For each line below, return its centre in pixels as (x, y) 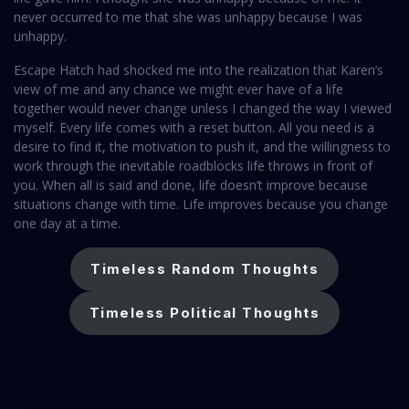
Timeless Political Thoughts (204, 313)
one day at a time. (67, 224)
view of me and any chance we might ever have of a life (178, 89)
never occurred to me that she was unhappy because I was (188, 17)
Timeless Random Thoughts (204, 269)
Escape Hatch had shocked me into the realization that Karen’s (199, 70)
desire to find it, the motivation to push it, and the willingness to (202, 147)
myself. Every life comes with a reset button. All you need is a (194, 128)
